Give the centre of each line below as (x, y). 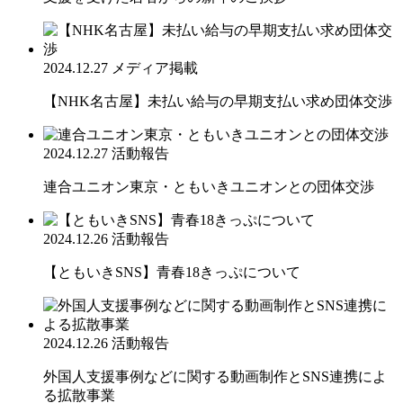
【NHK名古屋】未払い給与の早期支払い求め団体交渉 (218, 101)
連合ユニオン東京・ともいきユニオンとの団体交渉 (209, 186)
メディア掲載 (155, 67)
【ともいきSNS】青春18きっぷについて (172, 272)
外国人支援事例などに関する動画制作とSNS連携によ (215, 376)
